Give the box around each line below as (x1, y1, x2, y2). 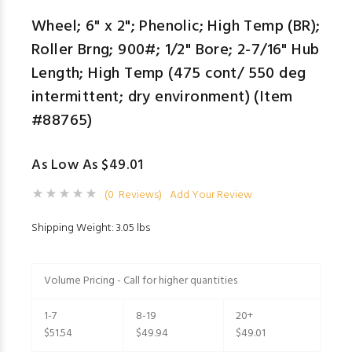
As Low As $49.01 (31, 154, 144, 177)
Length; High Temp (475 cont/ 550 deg (31, 61, 306, 86)
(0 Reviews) (104, 186, 162, 204)
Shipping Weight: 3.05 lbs (31, 219, 150, 237)
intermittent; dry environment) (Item (31, 85, 293, 110)
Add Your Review (170, 186, 252, 204)
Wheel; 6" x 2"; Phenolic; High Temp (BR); (31, 14, 321, 39)
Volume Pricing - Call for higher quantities (44, 272, 237, 290)
